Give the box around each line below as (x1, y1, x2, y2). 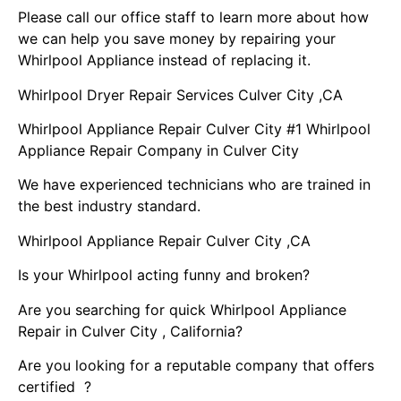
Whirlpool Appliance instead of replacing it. (18, 51, 311, 70)
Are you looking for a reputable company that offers (18, 355, 374, 374)
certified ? (18, 377, 91, 396)
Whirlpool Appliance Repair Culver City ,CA (18, 231, 311, 250)
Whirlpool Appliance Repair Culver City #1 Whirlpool (18, 119, 371, 138)
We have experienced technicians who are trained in (18, 175, 371, 194)
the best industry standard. (18, 197, 200, 216)
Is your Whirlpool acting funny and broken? (18, 266, 310, 285)
